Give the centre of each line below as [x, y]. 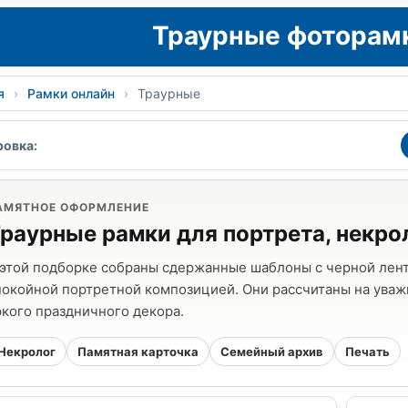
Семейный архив [271, 352]
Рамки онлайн [71, 93]
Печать [367, 352]
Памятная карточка [138, 352]
